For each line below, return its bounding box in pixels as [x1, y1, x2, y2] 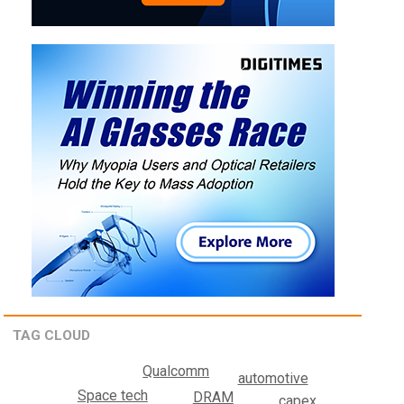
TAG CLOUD [13, 327, 91, 344]
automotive [237, 369, 308, 387]
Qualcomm [142, 362, 210, 380]
